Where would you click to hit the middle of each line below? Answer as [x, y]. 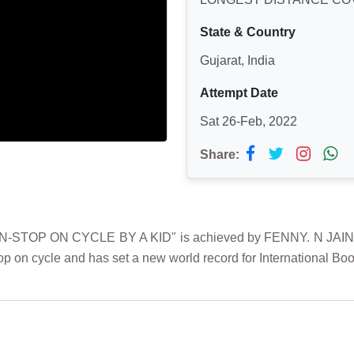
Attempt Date [239, 92]
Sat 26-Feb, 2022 [249, 121]
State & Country [248, 32]
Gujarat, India [237, 60]
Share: [220, 154]
